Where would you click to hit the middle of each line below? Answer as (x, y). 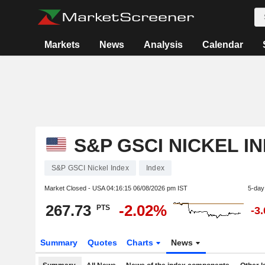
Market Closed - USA (75, 188)
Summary (59, 243)
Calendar (223, 45)
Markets (62, 45)
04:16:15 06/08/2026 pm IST (147, 188)
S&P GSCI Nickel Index (90, 168)
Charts (141, 243)
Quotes (102, 243)
